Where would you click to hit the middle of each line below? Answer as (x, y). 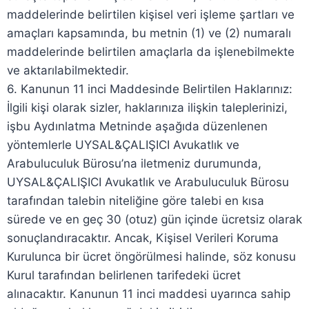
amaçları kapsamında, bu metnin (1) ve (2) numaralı (149, 33)
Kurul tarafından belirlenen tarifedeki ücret (124, 275)
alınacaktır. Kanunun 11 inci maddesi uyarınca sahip (149, 294)
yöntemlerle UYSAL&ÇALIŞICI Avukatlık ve (123, 145)
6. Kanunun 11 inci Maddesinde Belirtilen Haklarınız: (150, 89)
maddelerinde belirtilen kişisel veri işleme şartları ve (151, 14)
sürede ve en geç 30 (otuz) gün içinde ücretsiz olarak (154, 219)
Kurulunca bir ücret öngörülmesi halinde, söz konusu (151, 257)
